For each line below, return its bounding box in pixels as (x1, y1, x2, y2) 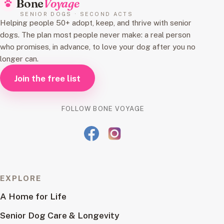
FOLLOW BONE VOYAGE (61, 105, 144, 113)
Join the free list (14, 72, 81, 83)
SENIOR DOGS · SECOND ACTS (20, 10, 133, 17)
